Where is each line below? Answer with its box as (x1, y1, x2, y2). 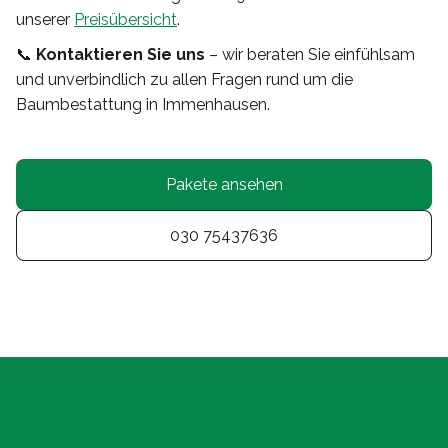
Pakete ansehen (165, 175, 283, 195)
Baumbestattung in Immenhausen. (16, 95, 270, 115)
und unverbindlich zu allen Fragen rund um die (16, 70, 353, 90)
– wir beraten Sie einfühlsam (205, 45, 415, 65)
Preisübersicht (74, 10, 177, 30)
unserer (16, 10, 74, 30)
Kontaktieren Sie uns (36, 45, 205, 65)
